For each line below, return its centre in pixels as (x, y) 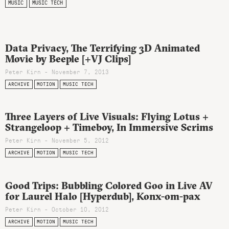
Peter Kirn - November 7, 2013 (57, 72)
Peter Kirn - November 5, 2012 (57, 140)
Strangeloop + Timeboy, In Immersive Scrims (109, 128)
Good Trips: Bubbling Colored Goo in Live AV (109, 186)
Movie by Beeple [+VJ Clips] (68, 59)
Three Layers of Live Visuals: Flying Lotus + (107, 117)
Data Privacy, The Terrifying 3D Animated (102, 48)
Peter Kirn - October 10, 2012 (57, 209)
